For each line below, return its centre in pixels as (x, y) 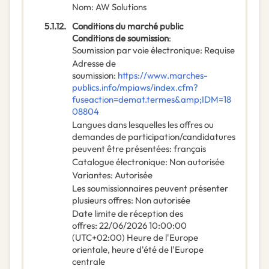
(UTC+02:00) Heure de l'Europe (135, 238)
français (190, 149)
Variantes (91, 175)
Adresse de (94, 64)
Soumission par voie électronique (136, 50)
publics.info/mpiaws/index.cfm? (135, 88)
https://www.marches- (163, 76)
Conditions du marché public (128, 26)
